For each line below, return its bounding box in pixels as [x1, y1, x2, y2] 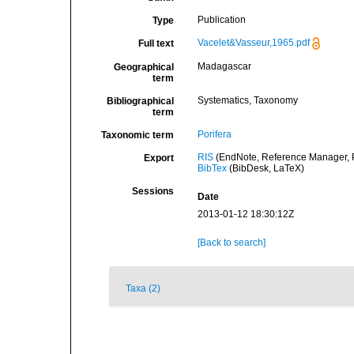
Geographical [113, 62, 174, 73]
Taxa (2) [126, 283, 160, 294]
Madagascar [197, 61, 251, 72]
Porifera [197, 129, 232, 140]
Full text [137, 38, 174, 49]
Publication [197, 14, 246, 25]
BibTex [197, 163, 227, 174]
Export [143, 153, 174, 164]
